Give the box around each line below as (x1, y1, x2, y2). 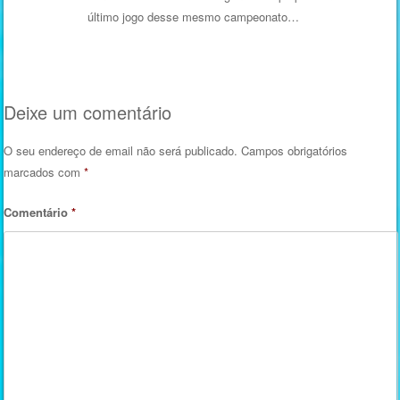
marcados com (4, 162, 85, 180)
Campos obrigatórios (241, 141, 348, 159)
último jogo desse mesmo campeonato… (87, 8, 299, 26)
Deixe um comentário (4, 98, 172, 125)
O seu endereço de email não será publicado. (4, 141, 238, 159)
